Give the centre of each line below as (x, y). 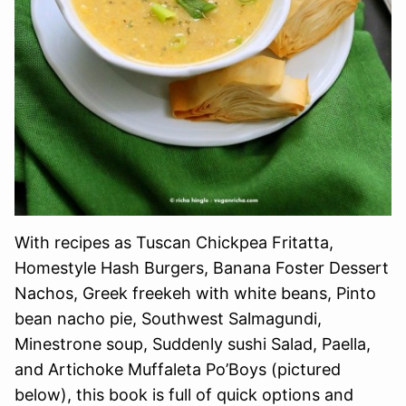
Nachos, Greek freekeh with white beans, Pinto (195, 293)
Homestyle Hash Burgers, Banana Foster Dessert (202, 267)
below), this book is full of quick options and (184, 394)
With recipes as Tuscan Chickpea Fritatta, (174, 242)
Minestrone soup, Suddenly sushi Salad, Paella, (193, 343)
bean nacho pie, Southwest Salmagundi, (168, 318)
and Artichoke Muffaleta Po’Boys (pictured (178, 369)
